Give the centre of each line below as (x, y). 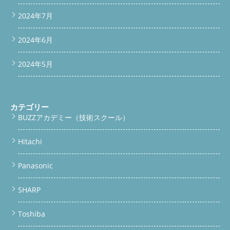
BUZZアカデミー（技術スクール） (74, 118)
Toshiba (32, 214)
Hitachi (30, 142)
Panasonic (35, 166)
